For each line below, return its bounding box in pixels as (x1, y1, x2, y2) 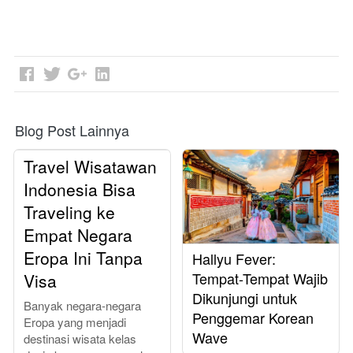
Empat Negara (24, 223, 132, 247)
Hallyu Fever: (192, 248, 276, 269)
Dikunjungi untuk (192, 288, 297, 309)
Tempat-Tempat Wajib (192, 268, 328, 289)
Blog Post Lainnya (15, 120, 129, 141)
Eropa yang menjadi (24, 314, 126, 331)
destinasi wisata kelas (24, 330, 136, 347)
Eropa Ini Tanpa (24, 246, 143, 270)
